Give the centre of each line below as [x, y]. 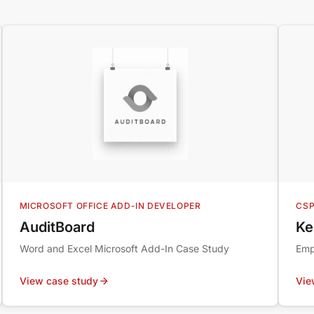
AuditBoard [57, 227]
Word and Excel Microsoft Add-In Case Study [124, 248]
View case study [59, 281]
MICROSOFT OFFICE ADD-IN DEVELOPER [110, 206]
